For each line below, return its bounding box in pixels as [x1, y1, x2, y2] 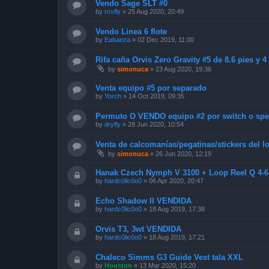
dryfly [104, 120, 121, 128]
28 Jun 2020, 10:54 [128, 120, 184, 128]
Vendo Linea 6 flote [95, 26, 167, 36]
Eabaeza [104, 35, 130, 43]
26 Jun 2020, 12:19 [156, 150, 211, 157]
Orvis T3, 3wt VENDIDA [95, 224, 181, 234]
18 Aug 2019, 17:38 [149, 205, 205, 213]
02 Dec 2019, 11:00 [138, 35, 194, 43]
